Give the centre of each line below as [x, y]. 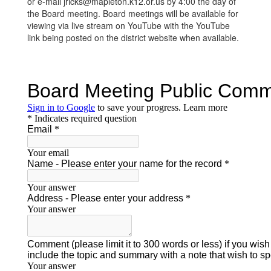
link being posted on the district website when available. [133, 38]
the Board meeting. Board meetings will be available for [133, 13]
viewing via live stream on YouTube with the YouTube [129, 25]
